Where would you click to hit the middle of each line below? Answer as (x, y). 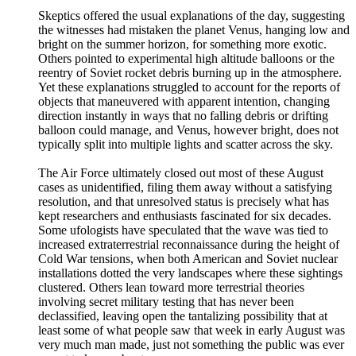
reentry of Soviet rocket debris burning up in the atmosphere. (190, 73)
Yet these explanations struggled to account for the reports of (189, 87)
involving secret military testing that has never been (166, 302)
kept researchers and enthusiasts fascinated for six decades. (185, 216)
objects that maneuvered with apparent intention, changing (184, 102)
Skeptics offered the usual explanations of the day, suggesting (192, 16)
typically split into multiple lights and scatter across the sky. (186, 145)
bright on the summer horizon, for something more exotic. (182, 44)
